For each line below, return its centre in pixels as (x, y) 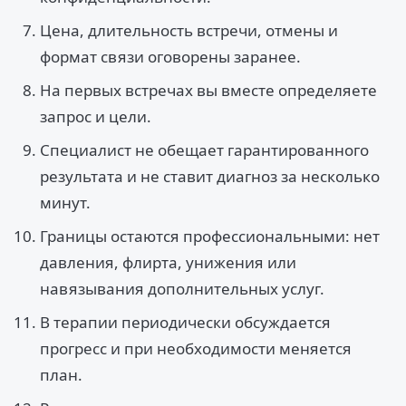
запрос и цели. (96, 116)
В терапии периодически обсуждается (185, 322)
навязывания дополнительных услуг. (182, 289)
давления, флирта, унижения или (168, 262)
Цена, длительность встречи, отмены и (189, 30)
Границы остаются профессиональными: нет (210, 236)
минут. (65, 203)
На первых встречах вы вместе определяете (208, 90)
